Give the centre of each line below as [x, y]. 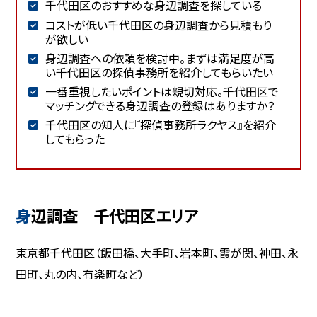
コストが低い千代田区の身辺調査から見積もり [158, 24]
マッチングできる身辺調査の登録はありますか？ [160, 105]
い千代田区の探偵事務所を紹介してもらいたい [160, 72]
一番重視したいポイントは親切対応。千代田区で [162, 91]
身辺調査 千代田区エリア [115, 215]
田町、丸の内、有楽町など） [80, 274]
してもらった [75, 138]
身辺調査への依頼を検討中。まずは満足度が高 [160, 58]
